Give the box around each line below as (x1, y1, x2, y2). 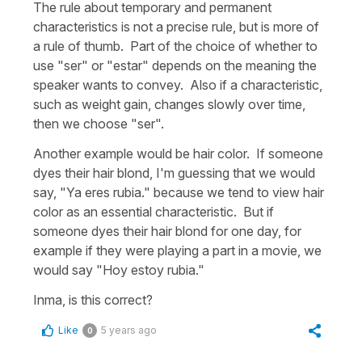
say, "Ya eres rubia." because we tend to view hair (33, 183, 324, 200)
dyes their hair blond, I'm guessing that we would (33, 164, 315, 181)
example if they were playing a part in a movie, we (33, 242, 322, 259)
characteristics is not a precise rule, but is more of (33, 18, 319, 35)
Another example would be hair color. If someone (33, 145, 323, 162)
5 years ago (101, 323, 157, 336)
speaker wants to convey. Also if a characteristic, (33, 76, 322, 93)
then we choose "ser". (33, 115, 164, 132)
